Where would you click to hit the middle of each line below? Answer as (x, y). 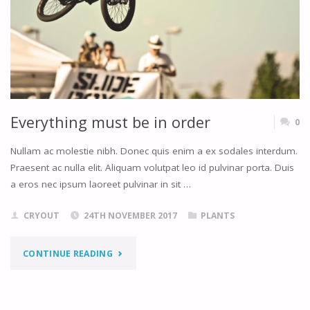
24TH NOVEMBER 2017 (130, 215)
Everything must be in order (110, 122)
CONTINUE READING (68, 253)
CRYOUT (41, 215)
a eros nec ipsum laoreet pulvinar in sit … (100, 184)
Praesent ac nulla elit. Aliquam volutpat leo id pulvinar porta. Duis (152, 168)
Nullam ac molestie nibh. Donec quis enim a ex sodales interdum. (154, 151)
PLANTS (218, 215)
